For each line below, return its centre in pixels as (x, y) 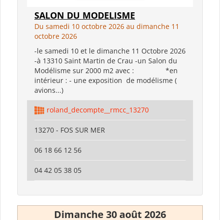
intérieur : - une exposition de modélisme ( (106, 80)
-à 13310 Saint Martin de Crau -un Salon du (106, 60)
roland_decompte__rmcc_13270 (98, 110)
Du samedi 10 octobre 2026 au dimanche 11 (107, 26)
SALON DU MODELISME (85, 15)
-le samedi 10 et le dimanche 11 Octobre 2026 (110, 51)
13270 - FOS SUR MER (70, 130)
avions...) (49, 90)
